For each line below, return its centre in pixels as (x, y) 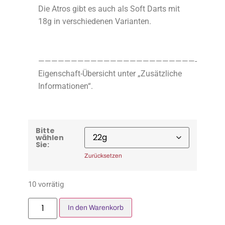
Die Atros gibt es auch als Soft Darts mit (109, 9)
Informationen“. (66, 86)
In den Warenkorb (96, 208)
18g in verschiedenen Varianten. (95, 22)
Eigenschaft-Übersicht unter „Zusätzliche (110, 73)
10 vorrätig (46, 184)
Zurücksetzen (103, 156)
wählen (50, 138)
